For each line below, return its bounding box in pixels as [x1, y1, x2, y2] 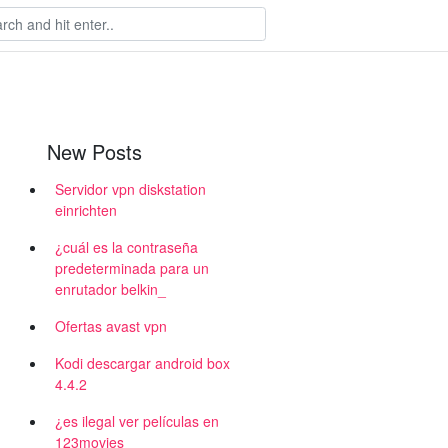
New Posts [47, 137, 142, 166]
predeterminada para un [55, 258, 209, 278]
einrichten [55, 200, 117, 220]
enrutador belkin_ [55, 279, 166, 299]
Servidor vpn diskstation [55, 179, 206, 199]
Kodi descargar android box [55, 353, 230, 373]
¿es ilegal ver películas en [55, 411, 219, 431]
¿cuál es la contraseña [55, 237, 198, 257]
